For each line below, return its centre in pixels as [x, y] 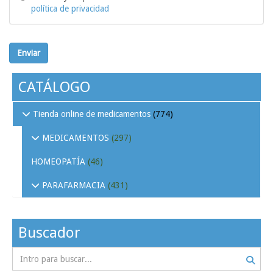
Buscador [49, 233]
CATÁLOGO [54, 87]
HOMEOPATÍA [59, 162]
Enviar [29, 53]
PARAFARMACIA [74, 186]
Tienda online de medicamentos [92, 114]
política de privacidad [70, 9]
